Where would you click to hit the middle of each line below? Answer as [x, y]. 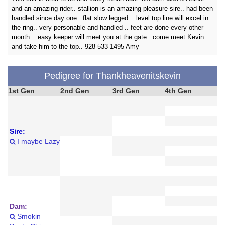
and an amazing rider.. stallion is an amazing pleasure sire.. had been [112, 8]
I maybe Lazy [37, 141]
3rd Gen [126, 91]
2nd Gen [75, 91]
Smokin [28, 216]
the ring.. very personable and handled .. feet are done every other [107, 27]
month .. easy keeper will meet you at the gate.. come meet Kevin [108, 37]
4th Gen [178, 91]
